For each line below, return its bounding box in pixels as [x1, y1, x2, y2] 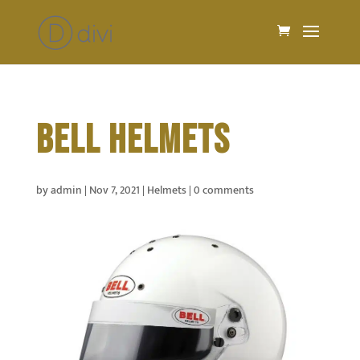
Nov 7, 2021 [88, 181, 140, 199]
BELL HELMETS [35, 117, 231, 165]
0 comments [193, 181, 254, 199]
